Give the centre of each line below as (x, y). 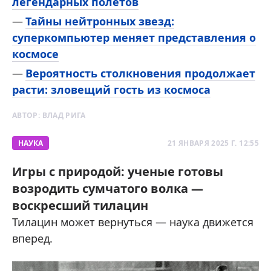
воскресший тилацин (80, 206)
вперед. (32, 239)
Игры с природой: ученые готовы (118, 172)
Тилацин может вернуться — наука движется (133, 222)
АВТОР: (27, 116)
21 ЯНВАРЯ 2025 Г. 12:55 (213, 143)
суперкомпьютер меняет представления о (134, 38)
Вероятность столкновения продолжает (140, 73)
